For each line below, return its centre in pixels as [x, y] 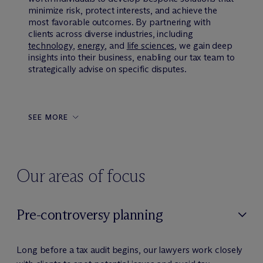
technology [51, 45]
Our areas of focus [81, 176]
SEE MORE [48, 117]
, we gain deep [203, 45]
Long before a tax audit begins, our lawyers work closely [130, 250]
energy [91, 45]
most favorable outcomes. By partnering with [119, 22]
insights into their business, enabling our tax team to [131, 57]
